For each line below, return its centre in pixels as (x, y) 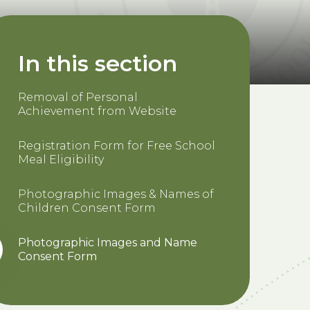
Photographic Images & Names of (116, 194)
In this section (98, 63)
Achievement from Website (97, 111)
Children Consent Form (87, 208)
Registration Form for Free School (117, 145)
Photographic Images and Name (108, 242)
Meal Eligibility (61, 159)
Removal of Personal (78, 97)
